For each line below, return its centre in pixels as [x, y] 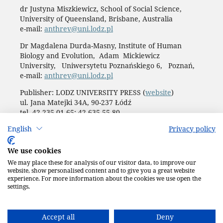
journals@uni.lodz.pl [77, 122]
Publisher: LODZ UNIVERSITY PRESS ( [82, 92]
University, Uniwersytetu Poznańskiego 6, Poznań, [108, 65]
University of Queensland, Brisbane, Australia [96, 18]
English [20, 128]
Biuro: [31, 122]
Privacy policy [192, 128]
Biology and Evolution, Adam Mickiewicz [91, 55]
